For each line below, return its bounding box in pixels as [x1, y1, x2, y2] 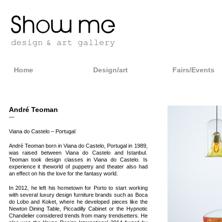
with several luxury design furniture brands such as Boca [8, 192, 148, 198]
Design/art [93, 66, 128, 74]
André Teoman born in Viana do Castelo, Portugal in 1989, [8, 143, 148, 149]
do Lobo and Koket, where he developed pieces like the [8, 199, 148, 205]
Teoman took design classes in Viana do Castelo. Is [8, 157, 148, 163]
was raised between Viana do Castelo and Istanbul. [8, 150, 148, 156]
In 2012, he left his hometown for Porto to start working [8, 185, 148, 191]
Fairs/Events [172, 66, 215, 74]
